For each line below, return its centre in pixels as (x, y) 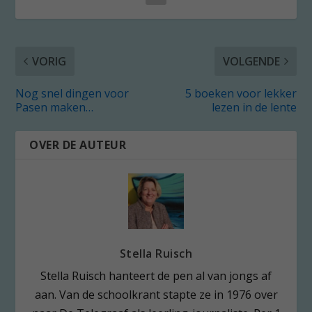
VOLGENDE (251, 61)
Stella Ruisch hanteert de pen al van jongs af (156, 275)
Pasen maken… (55, 107)
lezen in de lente (254, 107)
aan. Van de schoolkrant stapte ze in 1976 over (156, 294)
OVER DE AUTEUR (78, 145)
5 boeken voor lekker (241, 93)
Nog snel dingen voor (72, 93)
